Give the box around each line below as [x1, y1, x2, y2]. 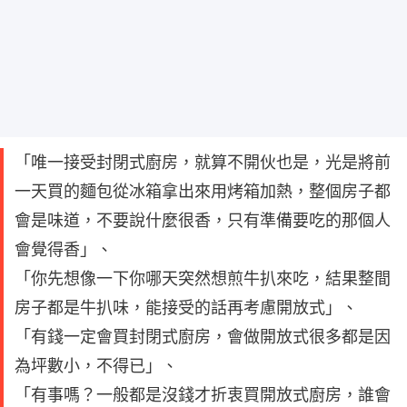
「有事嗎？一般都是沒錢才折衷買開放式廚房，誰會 [15, 384, 391, 404]
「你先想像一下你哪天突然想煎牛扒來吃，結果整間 [15, 268, 391, 288]
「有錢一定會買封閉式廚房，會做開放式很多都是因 [15, 326, 391, 346]
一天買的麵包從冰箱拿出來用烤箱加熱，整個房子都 [15, 181, 391, 201]
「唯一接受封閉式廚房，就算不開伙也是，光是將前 [15, 152, 391, 172]
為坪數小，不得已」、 [15, 355, 178, 375]
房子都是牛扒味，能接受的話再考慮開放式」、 [15, 297, 358, 317]
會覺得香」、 [15, 239, 113, 259]
